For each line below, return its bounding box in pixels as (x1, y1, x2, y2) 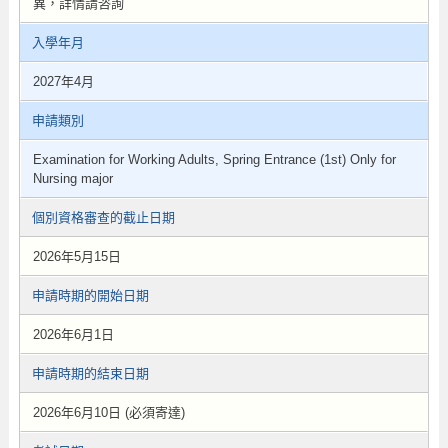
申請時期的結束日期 (31, 366, 149, 381)
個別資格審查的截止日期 (31, 210, 175, 225)
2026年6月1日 (32, 327, 114, 342)
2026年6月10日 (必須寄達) (32, 405, 185, 420)
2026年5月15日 (32, 249, 121, 264)
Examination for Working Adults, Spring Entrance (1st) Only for (32, 152, 396, 167)
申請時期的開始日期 (31, 288, 149, 303)
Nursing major (32, 171, 113, 186)
